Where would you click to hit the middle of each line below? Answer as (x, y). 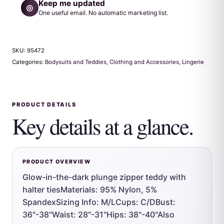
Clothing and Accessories (144, 62)
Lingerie (193, 62)
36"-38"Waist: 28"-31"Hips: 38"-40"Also (98, 215)
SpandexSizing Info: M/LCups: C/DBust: (99, 202)
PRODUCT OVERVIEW (56, 161)
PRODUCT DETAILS (44, 105)
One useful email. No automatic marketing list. (103, 12)
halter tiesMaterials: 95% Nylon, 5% (90, 190)
